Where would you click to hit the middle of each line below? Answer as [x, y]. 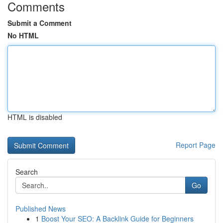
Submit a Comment [40, 23]
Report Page [196, 145]
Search [27, 172]
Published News [41, 209]
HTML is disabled [35, 117]
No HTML [23, 35]
